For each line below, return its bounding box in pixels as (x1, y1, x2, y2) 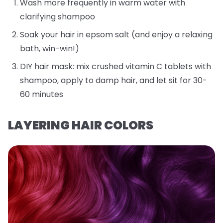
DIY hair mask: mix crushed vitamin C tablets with (20, 60, 211, 72)
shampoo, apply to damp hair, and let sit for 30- (20, 74, 207, 86)
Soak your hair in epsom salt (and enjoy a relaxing (20, 28, 213, 40)
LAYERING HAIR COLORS (8, 116, 153, 133)
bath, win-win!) (20, 42, 79, 54)
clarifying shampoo (20, 10, 95, 22)
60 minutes (20, 88, 63, 100)
